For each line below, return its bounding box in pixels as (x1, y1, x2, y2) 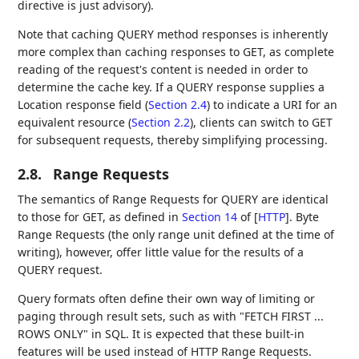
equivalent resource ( (18, 115, 132, 131)
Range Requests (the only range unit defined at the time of (18, 227, 335, 243)
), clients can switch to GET (190, 115, 333, 131)
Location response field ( (18, 97, 149, 113)
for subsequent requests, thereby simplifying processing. (18, 132, 329, 148)
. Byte (289, 209, 320, 225)
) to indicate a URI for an (207, 97, 338, 113)
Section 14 (182, 209, 238, 225)
